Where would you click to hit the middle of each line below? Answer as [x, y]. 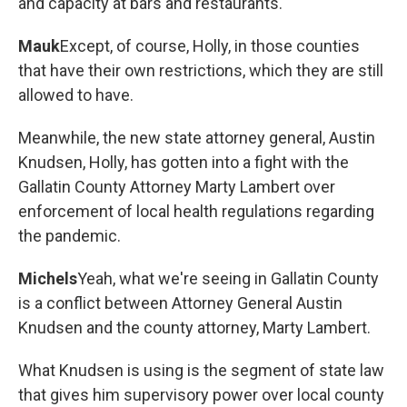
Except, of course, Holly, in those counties [210, 46]
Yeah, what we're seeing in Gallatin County [228, 278]
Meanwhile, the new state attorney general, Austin [197, 138]
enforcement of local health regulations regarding [196, 211]
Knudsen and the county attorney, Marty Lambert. [194, 328]
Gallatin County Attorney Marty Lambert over [177, 187]
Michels [48, 278]
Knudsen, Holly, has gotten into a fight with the [184, 162]
